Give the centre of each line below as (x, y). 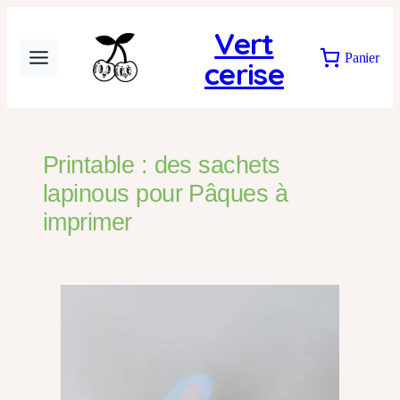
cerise (244, 73)
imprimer (87, 223)
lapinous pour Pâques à (166, 194)
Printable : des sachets (162, 166)
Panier (362, 57)
